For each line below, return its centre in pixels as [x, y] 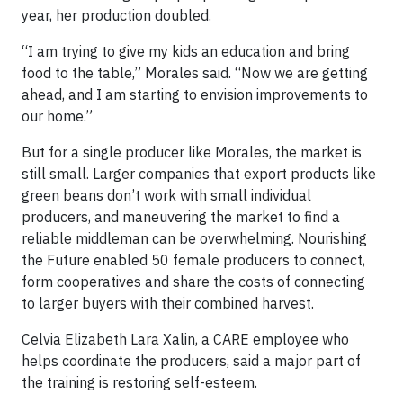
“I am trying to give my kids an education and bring [186, 52]
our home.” [57, 116]
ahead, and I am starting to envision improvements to [195, 95]
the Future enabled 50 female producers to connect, [193, 260]
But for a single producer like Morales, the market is [192, 152]
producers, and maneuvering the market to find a [181, 217]
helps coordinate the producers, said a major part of [191, 361]
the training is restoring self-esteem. [139, 383]
